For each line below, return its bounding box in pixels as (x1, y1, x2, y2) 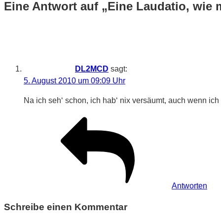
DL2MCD (75, 64, 109, 73)
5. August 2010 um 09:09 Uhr (24, 76, 125, 85)
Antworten (172, 181, 207, 190)
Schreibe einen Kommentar (4, 201, 127, 212)
